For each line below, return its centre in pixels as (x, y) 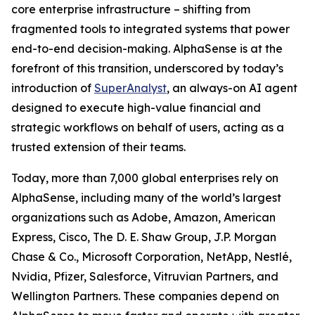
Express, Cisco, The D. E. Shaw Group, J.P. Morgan (144, 237)
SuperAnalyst (130, 88)
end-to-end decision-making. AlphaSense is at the (147, 49)
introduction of (53, 88)
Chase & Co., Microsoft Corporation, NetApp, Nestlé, (152, 257)
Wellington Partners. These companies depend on (145, 296)
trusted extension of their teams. (98, 147)
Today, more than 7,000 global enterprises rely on (145, 178)
